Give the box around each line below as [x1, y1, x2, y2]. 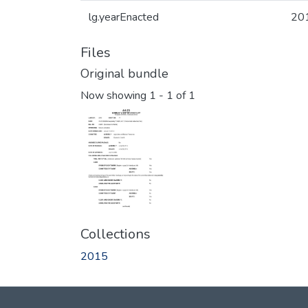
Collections [80, 224, 151, 243]
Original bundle [80, 65, 168, 82]
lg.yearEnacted [89, 10, 159, 25]
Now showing [80, 88, 149, 104]
